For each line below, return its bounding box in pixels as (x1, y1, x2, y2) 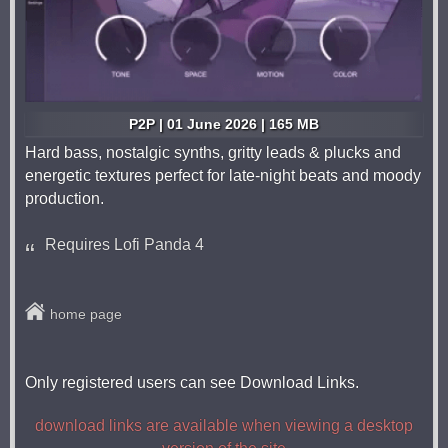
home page (50, 305, 122, 322)
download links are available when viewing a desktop (35, 416, 413, 434)
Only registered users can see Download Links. (25, 373, 359, 391)
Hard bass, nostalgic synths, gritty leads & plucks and (25, 143, 401, 161)
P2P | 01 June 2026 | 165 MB (129, 115, 319, 132)
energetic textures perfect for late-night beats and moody (25, 166, 421, 184)
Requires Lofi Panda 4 (45, 235, 204, 253)
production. (25, 189, 104, 207)
